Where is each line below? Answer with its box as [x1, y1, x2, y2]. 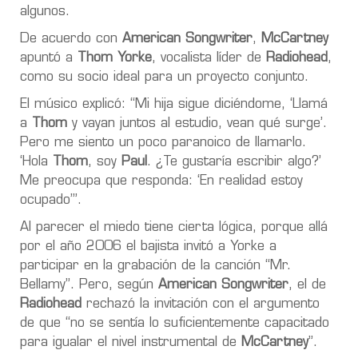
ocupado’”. [20, 193, 86, 207]
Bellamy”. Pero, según [20, 278, 158, 292]
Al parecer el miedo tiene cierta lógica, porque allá [20, 221, 328, 234]
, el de [288, 278, 326, 292]
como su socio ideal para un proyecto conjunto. [20, 70, 308, 84]
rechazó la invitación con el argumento [82, 297, 320, 311]
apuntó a [20, 51, 78, 65]
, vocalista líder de [152, 51, 266, 65]
